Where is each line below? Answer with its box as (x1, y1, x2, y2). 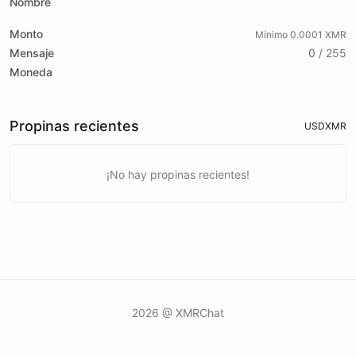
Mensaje (10, 46, 54, 60)
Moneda (10, 65, 52, 79)
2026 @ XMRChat (132, 306, 224, 319)
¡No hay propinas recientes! (106, 168, 250, 181)
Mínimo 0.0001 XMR (255, 29, 346, 41)
